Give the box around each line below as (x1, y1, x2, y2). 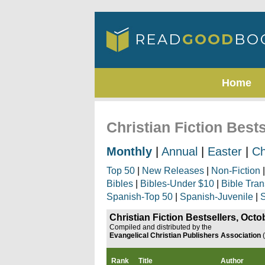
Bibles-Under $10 (140, 179, 214, 189)
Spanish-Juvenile (180, 192, 253, 202)
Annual (161, 145, 198, 158)
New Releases (142, 166, 204, 176)
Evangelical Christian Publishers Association (109, 231, 261, 240)
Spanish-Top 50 (106, 192, 173, 202)
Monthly (106, 145, 152, 158)
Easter (208, 145, 242, 158)
